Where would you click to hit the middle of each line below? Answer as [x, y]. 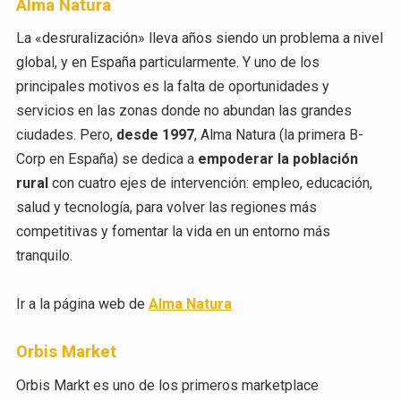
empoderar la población [277, 159]
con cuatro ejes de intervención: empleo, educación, [210, 183]
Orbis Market [66, 352]
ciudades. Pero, [66, 135]
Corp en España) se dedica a [107, 159]
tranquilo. [44, 256]
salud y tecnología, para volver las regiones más [166, 208]
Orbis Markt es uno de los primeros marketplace [167, 385]
